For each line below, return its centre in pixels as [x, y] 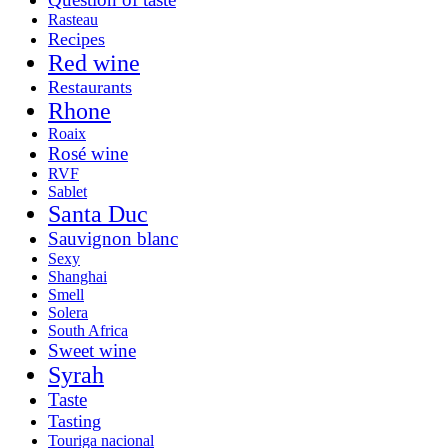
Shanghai [77, 276]
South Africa [88, 330]
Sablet [67, 191]
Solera [68, 312]
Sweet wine [92, 350]
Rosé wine [88, 153]
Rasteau [73, 19]
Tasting [74, 420]
